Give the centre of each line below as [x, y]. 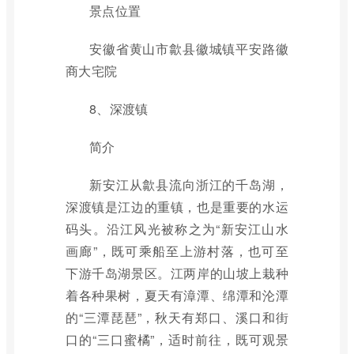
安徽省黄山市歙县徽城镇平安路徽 [189, 49]
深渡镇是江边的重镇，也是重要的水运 [177, 207]
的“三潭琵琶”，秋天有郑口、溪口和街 [177, 317]
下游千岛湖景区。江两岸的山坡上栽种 [177, 273]
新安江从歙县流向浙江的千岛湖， [189, 185]
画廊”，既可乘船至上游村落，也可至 [177, 251]
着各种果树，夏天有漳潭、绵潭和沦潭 [177, 295]
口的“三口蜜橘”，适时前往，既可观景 [177, 339]
